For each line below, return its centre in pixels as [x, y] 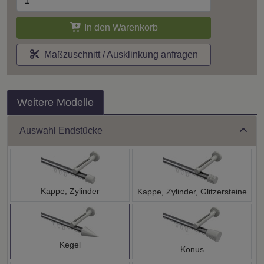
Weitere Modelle [55, 102]
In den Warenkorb [120, 27]
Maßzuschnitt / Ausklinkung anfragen [118, 54]
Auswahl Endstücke [61, 131]
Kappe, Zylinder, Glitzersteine [192, 191]
